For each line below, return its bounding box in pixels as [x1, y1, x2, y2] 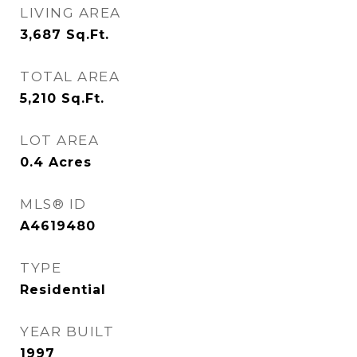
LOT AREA [20, 132, 99, 148]
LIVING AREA [20, 5, 121, 21]
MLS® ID [20, 196, 87, 212]
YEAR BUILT [20, 324, 114, 339]
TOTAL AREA [20, 69, 120, 84]
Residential [20, 282, 106, 297]
